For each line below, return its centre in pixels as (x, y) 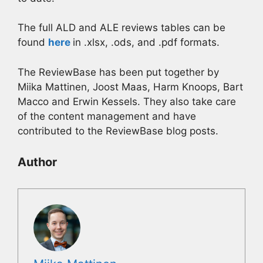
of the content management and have (107, 116)
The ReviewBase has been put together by (118, 72)
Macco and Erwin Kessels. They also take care (127, 101)
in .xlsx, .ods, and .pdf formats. (146, 42)
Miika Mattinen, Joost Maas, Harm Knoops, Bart (130, 87)
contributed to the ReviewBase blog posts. (118, 131)
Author (37, 162)
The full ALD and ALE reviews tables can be (122, 28)
